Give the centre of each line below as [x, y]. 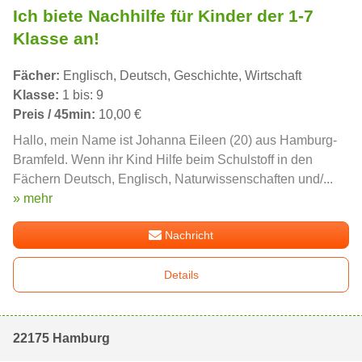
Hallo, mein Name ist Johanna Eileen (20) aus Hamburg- [175, 141]
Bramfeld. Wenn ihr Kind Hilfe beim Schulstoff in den [163, 160]
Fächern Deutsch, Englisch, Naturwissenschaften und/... [173, 179]
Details [181, 275]
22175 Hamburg [61, 339]
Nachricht [189, 236]
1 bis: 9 [81, 95]
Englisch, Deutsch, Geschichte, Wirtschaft [181, 76]
